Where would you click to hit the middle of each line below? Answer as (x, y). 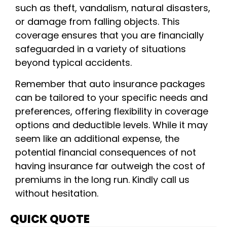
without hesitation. (57, 193)
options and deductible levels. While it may (111, 125)
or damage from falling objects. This (98, 22)
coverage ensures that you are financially (109, 35)
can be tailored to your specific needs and (111, 97)
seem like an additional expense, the (97, 138)
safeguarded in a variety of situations (101, 49)
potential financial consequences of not (106, 152)
